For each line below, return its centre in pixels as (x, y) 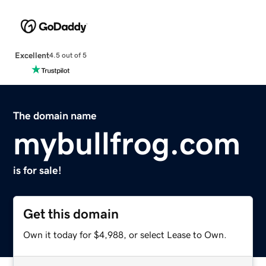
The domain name (55, 115)
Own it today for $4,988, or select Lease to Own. (125, 234)
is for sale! (38, 170)
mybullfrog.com (127, 143)
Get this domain (71, 214)
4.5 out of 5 (68, 56)
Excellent (32, 55)
